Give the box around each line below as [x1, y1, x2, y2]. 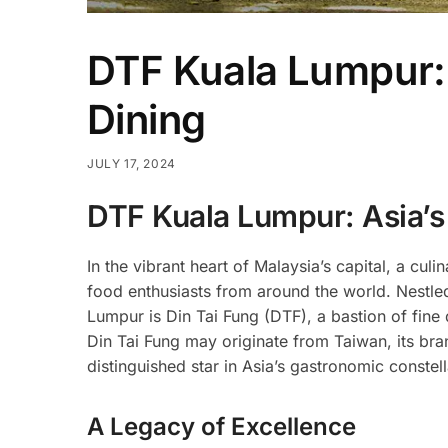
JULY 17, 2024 [87, 155, 176, 171]
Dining [87, 94, 206, 144]
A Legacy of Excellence [87, 412, 356, 442]
